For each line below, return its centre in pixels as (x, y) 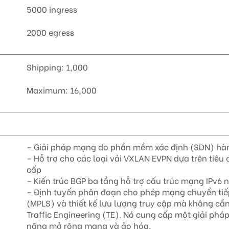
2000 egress (51, 32)
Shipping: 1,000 (58, 67)
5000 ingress (52, 9)
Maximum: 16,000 (62, 90)
